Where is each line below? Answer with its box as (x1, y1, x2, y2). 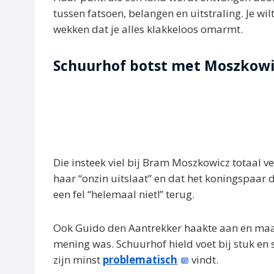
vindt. (189, 253, 219, 267)
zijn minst (53, 253, 103, 267)
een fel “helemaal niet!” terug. (53, 187, 194, 201)
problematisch (103, 253, 177, 267)
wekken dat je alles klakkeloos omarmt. (53, 21, 243, 36)
